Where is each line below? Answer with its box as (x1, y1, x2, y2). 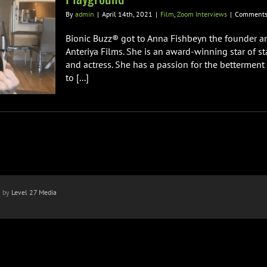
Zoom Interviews (177, 10, 227, 18)
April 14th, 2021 (102, 10, 153, 18)
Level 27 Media (11, 188, 57, 197)
